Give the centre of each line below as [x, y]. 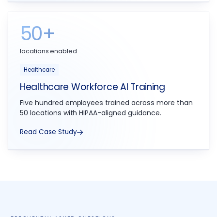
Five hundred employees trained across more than [106, 103]
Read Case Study [48, 132]
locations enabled [48, 51]
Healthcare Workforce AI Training [93, 87]
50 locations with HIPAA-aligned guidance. [91, 113]
